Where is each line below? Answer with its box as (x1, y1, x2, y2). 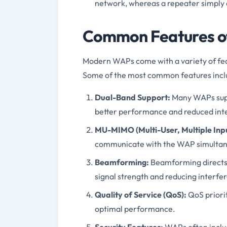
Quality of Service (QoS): (95, 189, 186, 200)
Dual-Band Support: (95, 92, 170, 102)
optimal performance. (95, 203, 175, 214)
